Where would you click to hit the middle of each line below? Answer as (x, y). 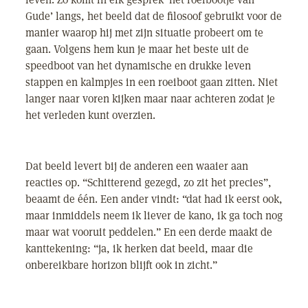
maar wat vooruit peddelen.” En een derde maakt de (149, 232)
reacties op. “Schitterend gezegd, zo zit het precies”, (148, 183)
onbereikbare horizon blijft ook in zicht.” (121, 265)
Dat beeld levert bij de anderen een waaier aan (137, 166)
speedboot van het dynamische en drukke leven (138, 66)
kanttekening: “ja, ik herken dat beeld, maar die (139, 249)
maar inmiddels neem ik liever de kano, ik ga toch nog (154, 216)
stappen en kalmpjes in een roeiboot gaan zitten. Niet (152, 82)
